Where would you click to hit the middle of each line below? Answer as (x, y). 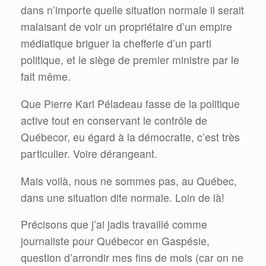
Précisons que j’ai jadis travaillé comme (114, 224)
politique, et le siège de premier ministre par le (130, 60)
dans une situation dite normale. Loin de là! (123, 197)
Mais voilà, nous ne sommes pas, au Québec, (129, 180)
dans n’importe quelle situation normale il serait (132, 10)
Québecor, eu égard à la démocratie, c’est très (130, 137)
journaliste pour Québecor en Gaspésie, (115, 241)
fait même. (46, 77)
